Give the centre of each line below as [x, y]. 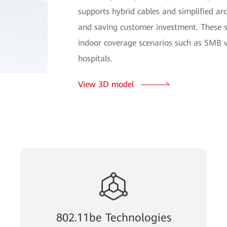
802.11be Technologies [113, 218]
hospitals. [95, 59]
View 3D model [106, 84]
